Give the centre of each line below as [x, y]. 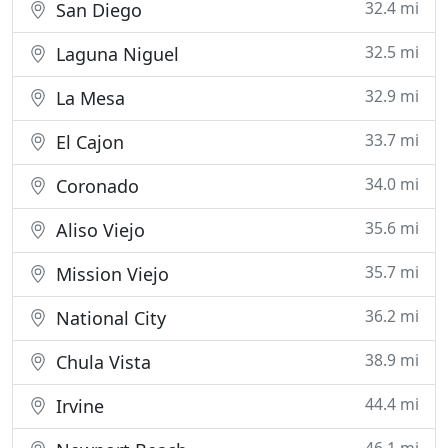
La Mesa [88, 98]
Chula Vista [101, 362]
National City [108, 318]
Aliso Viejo [98, 230]
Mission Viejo [110, 274]
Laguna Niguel [115, 54]
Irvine [77, 406]
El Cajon [87, 142]
